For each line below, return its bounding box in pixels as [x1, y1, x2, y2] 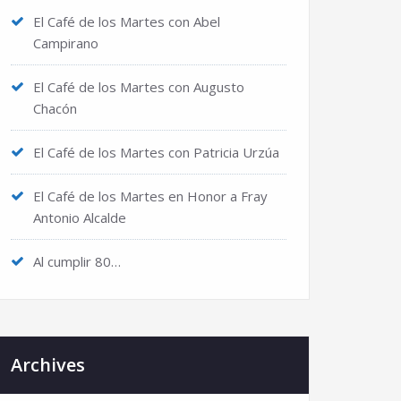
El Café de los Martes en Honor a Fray [33, 187, 268, 205]
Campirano [33, 34, 98, 52]
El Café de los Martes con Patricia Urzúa [33, 143, 279, 161]
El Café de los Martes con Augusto [33, 78, 244, 96]
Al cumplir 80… [33, 252, 121, 270]
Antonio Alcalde [33, 209, 126, 226]
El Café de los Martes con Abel [33, 13, 220, 30]
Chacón [33, 99, 77, 117]
